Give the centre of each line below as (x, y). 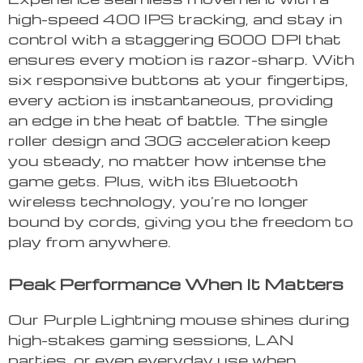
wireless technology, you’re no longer (158, 201)
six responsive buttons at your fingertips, (178, 79)
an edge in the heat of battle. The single (168, 120)
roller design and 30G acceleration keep (169, 140)
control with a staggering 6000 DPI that (175, 39)
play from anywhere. (90, 241)
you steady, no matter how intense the (167, 160)
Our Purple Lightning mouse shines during (179, 319)
